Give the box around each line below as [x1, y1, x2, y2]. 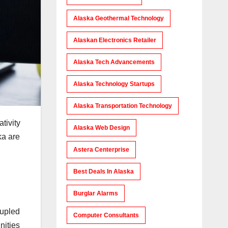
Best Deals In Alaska [73, 168, 134, 175]
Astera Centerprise [73, 146, 129, 153]
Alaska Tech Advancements [73, 59, 155, 66]
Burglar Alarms [73, 190, 118, 197]
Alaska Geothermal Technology [73, 15, 164, 22]
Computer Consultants [73, 212, 139, 219]
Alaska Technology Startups [73, 80, 155, 88]
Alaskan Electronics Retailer [73, 37, 156, 44]
